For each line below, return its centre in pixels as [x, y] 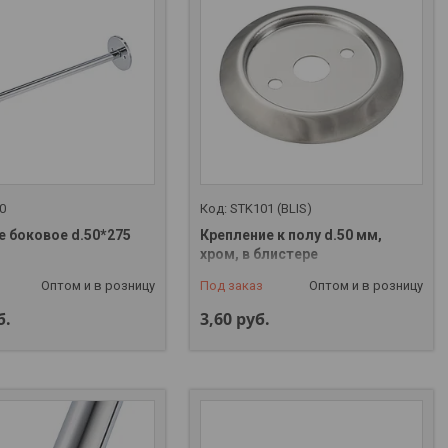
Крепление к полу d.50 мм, [291, 235]
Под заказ [232, 286]
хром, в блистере [259, 254]
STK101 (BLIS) [271, 209]
